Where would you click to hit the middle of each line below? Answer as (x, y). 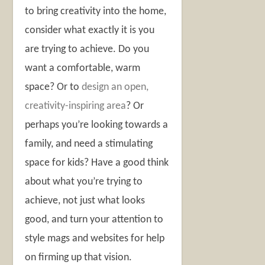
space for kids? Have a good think (97, 163)
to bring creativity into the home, (96, 12)
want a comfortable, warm (83, 69)
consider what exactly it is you (90, 31)
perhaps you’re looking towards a (97, 125)
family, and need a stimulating (89, 144)
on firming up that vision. (79, 258)
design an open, (115, 88)
